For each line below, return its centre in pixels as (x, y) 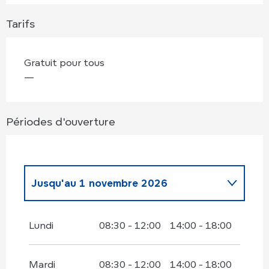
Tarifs (20, 24)
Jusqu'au (54, 183)
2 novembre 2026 (101, 213)
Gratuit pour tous (64, 63)
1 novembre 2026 (122, 183)
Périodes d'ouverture (61, 122)
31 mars (182, 213)
